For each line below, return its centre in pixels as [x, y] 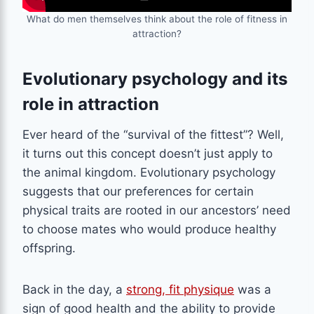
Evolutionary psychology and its [155, 78]
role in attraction [91, 104]
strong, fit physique [180, 289]
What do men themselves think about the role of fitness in [157, 19]
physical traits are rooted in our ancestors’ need [157, 210]
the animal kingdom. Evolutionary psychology [149, 172]
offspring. [49, 248]
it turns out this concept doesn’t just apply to [148, 153]
